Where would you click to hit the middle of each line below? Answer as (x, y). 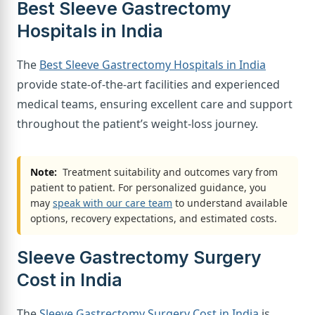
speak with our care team (112, 202)
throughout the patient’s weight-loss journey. (137, 123)
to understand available (230, 202)
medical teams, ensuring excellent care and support (155, 104)
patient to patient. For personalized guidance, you (148, 187)
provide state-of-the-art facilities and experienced (148, 84)
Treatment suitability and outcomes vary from (169, 172)
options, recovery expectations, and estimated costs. (154, 218)
